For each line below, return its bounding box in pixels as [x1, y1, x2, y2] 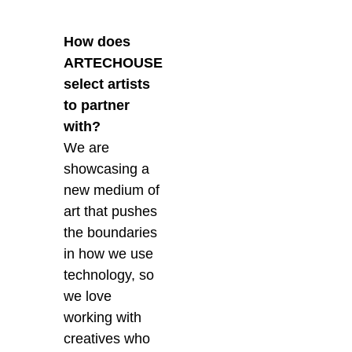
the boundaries [64, 225, 158, 241]
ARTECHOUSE [64, 55, 163, 71]
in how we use [64, 246, 154, 262]
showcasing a [64, 161, 150, 178]
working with [64, 310, 142, 326]
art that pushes [64, 203, 158, 220]
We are [64, 140, 110, 156]
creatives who [64, 331, 151, 347]
